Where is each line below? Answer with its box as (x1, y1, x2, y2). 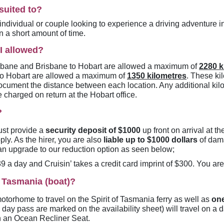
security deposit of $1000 (45, 126, 140, 134)
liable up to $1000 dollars (103, 135, 197, 144)
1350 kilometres (127, 71, 186, 80)
